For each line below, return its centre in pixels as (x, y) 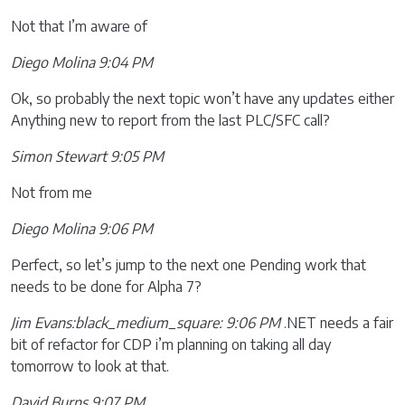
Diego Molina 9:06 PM (82, 229)
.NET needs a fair (337, 323)
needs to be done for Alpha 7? (106, 287)
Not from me (52, 193)
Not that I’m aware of (79, 26)
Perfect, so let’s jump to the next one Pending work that (188, 265)
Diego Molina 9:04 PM (82, 62)
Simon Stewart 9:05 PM (87, 156)
